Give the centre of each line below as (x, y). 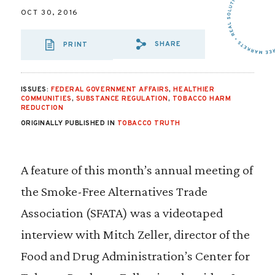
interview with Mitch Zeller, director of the (135, 234)
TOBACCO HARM (202, 99)
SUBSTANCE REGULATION (122, 99)
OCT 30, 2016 (49, 13)
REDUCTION (42, 108)
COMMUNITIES (46, 99)
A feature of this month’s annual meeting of (137, 170)
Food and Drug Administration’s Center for (135, 256)
